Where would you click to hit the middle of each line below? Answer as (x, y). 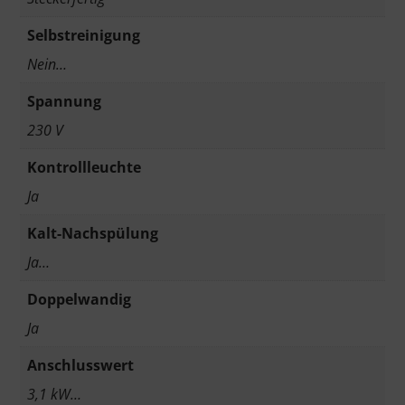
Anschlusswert (80, 365)
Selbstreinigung (84, 35)
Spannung (64, 101)
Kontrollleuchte (84, 167)
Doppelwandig (79, 299)
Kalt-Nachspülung (93, 233)
